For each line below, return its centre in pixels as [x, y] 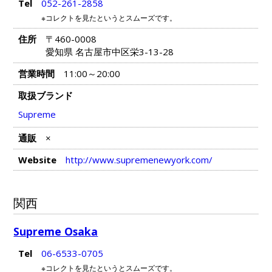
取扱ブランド [45, 96]
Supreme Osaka [56, 231]
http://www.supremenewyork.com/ [139, 160]
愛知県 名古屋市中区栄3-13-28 [109, 51]
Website [37, 160]
